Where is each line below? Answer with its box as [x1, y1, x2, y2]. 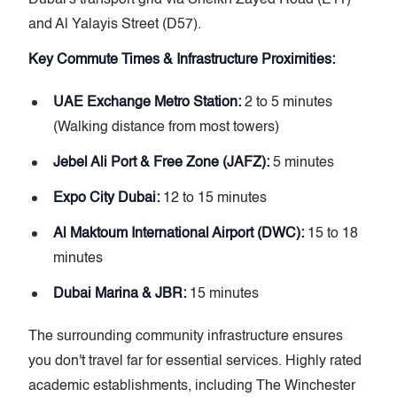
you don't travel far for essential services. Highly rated [28, 354, 362, 369]
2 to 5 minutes [241, 95, 332, 110]
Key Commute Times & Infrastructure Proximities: [28, 52, 335, 67]
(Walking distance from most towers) [53, 120, 279, 135]
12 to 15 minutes [160, 191, 267, 206]
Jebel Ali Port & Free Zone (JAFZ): [53, 155, 269, 170]
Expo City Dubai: [53, 191, 160, 206]
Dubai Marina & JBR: [53, 286, 186, 301]
